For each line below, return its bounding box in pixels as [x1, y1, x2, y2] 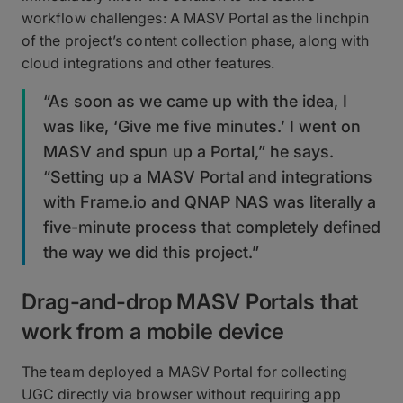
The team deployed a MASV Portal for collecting [22, 362, 347, 381]
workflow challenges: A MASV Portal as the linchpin [22, 8, 369, 27]
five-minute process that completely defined [43, 217, 381, 237]
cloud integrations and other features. [22, 53, 275, 72]
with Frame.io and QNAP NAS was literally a [43, 192, 376, 211]
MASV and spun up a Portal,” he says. [43, 141, 334, 161]
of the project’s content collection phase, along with [22, 31, 370, 49]
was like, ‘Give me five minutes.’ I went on [43, 116, 361, 136]
